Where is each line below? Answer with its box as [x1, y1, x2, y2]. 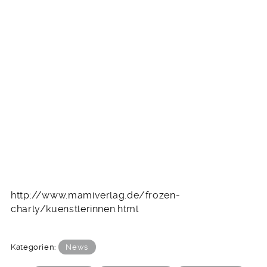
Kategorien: [11, 242, 58, 252]
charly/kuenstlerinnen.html [11, 203, 139, 215]
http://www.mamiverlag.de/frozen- [11, 190, 181, 201]
